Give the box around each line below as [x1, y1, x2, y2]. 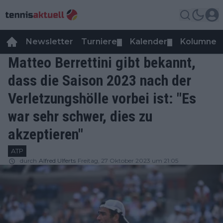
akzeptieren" [8, 125, 83, 143]
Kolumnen [180, 37, 222, 46]
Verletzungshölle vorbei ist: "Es [8, 90, 196, 107]
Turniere [81, 37, 117, 46]
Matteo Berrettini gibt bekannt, [8, 54, 196, 71]
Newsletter [26, 37, 73, 46]
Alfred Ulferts [39, 157, 76, 164]
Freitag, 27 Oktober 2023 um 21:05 [78, 157, 178, 164]
